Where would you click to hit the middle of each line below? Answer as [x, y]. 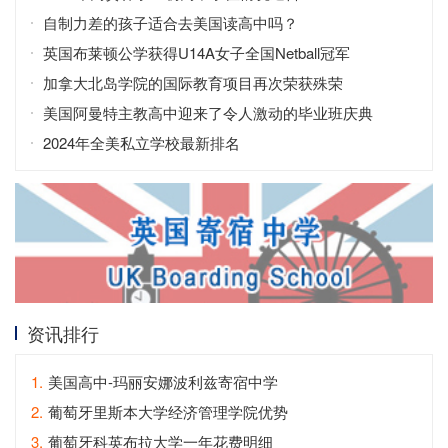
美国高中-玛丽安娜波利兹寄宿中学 [163, 381]
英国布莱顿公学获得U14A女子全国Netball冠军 [196, 53]
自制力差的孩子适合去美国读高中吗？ [170, 23]
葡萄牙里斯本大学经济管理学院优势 [168, 411]
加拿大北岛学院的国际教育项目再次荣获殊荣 [193, 83]
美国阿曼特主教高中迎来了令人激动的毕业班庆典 [208, 113]
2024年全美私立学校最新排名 [141, 143]
